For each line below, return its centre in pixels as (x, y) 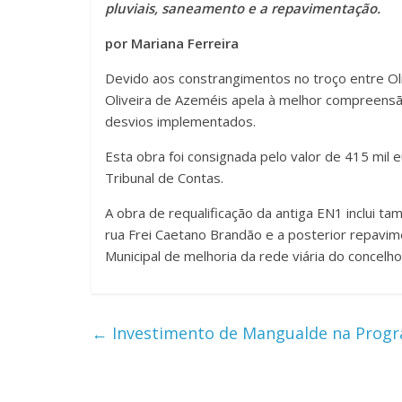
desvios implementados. (180, 121)
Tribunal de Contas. (164, 177)
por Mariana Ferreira (172, 43)
